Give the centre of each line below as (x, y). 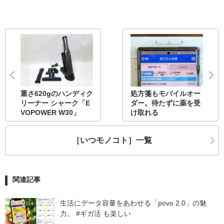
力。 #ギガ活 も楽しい (95, 214)
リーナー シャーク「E (55, 103)
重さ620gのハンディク (57, 94)
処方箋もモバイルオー (166, 94)
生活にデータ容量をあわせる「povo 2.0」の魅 (133, 203)
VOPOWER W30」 (50, 113)
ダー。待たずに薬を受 (166, 103)
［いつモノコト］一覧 (112, 140)
